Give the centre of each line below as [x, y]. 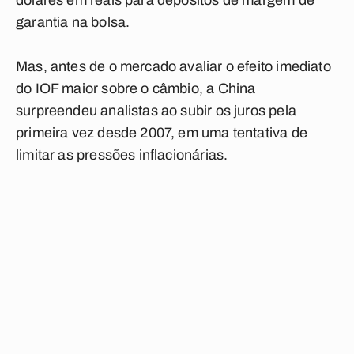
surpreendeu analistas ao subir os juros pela [156, 111]
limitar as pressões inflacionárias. [122, 155]
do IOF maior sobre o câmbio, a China [136, 88]
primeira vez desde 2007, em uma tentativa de [162, 133]
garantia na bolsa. [73, 22]
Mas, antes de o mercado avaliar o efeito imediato [173, 66]
